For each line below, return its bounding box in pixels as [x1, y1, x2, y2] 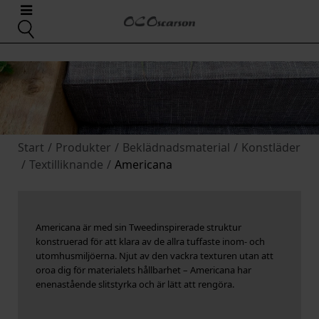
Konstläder [241, 140, 300, 156]
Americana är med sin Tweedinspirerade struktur [36, 221, 241, 234]
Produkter [56, 140, 111, 156]
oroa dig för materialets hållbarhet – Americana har [36, 263, 251, 277]
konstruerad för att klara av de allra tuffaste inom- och [36, 235, 265, 249]
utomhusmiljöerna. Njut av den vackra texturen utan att [36, 249, 273, 263]
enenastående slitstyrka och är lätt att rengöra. [36, 278, 234, 291]
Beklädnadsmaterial [122, 140, 230, 156]
